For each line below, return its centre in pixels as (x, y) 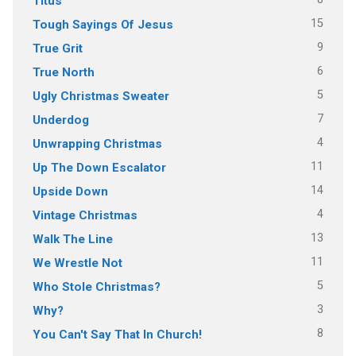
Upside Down (70, 191)
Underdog (60, 120)
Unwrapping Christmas (97, 143)
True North (63, 72)
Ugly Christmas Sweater (101, 96)
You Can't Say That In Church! (117, 334)
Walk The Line (72, 239)
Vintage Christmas (85, 215)
